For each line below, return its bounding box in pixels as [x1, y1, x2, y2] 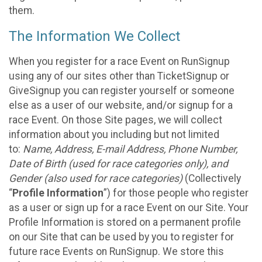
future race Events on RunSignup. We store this [9, 245, 224, 257]
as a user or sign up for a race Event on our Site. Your [9, 201, 249, 213]
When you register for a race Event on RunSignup [9, 55, 230, 67]
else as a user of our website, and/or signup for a [9, 99, 233, 111]
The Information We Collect [9, 27, 180, 44]
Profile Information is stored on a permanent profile [9, 216, 241, 228]
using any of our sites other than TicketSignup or [9, 70, 229, 82]
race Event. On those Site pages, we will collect [9, 113, 222, 126]
